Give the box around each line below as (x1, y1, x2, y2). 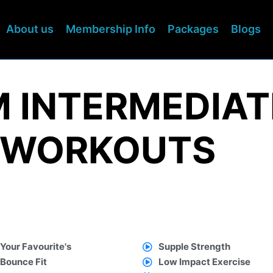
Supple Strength (158, 241, 230, 252)
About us (6, 23, 54, 35)
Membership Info (66, 23, 155, 35)
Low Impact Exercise (158, 256, 250, 268)
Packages (168, 23, 219, 35)
